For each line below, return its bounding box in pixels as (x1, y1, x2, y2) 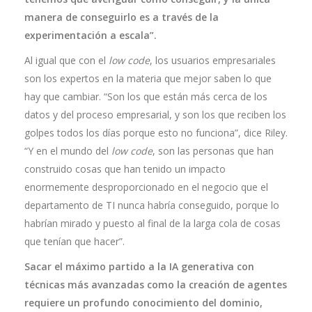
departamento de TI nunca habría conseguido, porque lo (24, 198, 279, 212)
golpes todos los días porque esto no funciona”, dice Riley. (24, 126, 288, 139)
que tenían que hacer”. (24, 235, 125, 248)
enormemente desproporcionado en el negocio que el (24, 180, 268, 194)
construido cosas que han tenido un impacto (24, 162, 226, 175)
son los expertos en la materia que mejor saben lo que (24, 72, 272, 85)
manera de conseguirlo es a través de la (24, 10, 219, 24)
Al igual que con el (24, 54, 109, 67)
